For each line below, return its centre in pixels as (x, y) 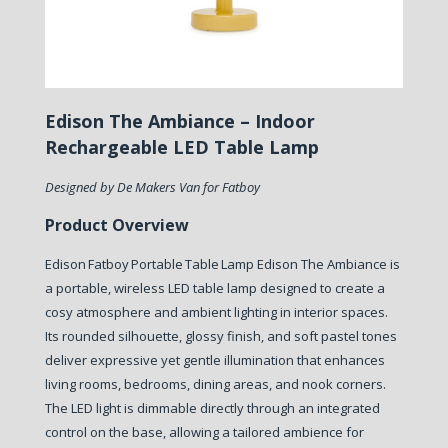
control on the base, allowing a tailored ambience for (204, 431)
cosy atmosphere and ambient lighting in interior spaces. (216, 311)
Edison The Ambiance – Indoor (179, 120)
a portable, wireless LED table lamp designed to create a (214, 287)
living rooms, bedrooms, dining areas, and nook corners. (215, 383)
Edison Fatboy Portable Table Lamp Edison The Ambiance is (222, 263)
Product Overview (116, 224)
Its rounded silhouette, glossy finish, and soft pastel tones (220, 335)
